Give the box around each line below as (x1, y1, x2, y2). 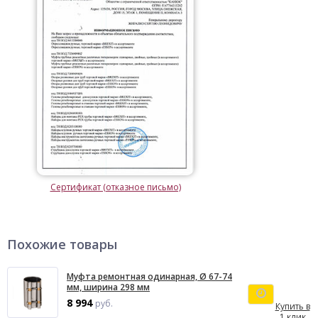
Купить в (275, 300, 310, 312)
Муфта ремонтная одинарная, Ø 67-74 (67, 270, 232, 283)
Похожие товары (7, 236, 117, 253)
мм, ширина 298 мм (67, 281, 150, 293)
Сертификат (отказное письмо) (50, 181, 181, 193)
